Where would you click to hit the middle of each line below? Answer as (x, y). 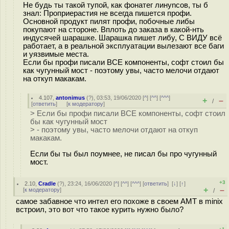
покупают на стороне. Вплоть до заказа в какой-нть (113, 29)
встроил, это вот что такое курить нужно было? (100, 210)
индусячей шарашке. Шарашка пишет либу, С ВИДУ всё (122, 38)
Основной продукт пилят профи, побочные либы (109, 21)
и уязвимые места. (56, 54)
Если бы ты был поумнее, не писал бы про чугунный (123, 154)
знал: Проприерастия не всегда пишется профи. (107, 13)
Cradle (47, 184)
